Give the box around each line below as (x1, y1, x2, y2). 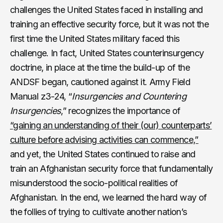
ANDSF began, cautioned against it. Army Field (10, 76, 191, 87)
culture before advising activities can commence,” (10, 134, 199, 145)
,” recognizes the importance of (61, 105, 181, 116)
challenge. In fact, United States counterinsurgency (10, 47, 204, 58)
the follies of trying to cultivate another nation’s (10, 206, 187, 217)
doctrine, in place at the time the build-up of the (10, 62, 190, 73)
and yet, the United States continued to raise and (10, 148, 196, 159)
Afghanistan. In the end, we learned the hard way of (10, 192, 207, 203)
